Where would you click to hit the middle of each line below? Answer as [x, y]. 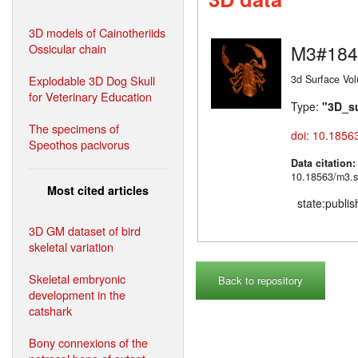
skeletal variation [71, 246]
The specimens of [74, 128]
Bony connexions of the [88, 342]
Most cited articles [98, 190]
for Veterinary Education [90, 96]
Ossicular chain [68, 48]
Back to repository [261, 280]
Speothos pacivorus [79, 144]
